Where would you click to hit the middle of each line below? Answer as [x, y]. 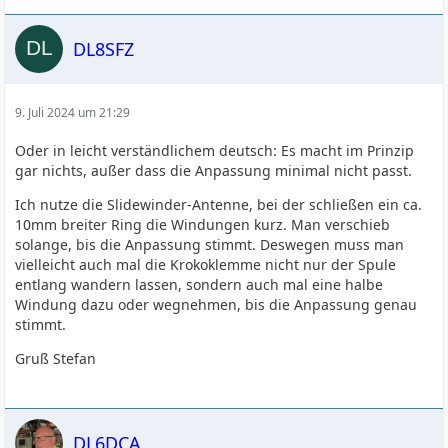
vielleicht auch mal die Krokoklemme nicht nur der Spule [206, 264]
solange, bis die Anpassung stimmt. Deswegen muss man [210, 244]
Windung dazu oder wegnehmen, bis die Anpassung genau [216, 304]
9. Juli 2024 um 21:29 [73, 112]
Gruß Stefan [56, 358]
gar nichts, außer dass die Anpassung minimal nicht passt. [214, 170]
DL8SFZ [104, 48]
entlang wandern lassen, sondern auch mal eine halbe [199, 284]
